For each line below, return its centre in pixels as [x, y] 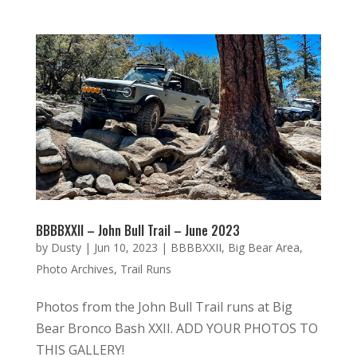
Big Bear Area [263, 248]
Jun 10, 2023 [126, 248]
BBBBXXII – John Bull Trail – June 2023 [137, 231]
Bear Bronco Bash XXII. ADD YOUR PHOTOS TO [177, 329]
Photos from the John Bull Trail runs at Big [164, 307]
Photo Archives [75, 269]
